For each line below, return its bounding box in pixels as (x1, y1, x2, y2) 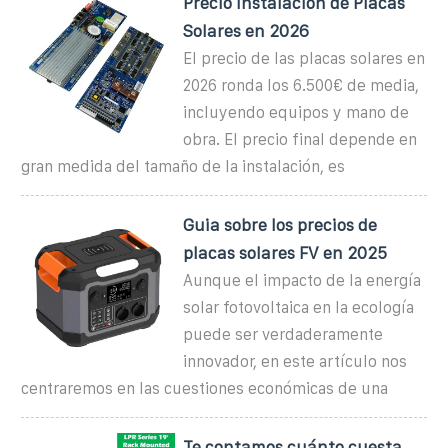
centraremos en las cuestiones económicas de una (21, 379, 388, 397)
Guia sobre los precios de (183, 215, 378, 234)
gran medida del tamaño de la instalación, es (21, 157, 345, 175)
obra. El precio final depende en (183, 130, 418, 148)
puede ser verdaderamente (183, 325, 384, 343)
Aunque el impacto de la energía (183, 271, 422, 289)
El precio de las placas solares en (183, 49, 426, 67)
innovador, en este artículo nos (183, 352, 408, 370)
